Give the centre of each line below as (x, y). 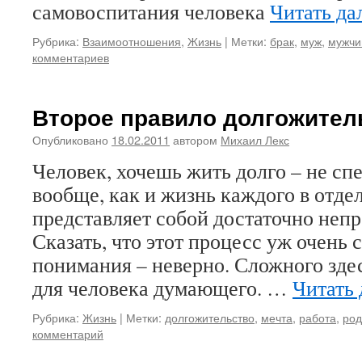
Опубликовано (70, 139)
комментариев (71, 57)
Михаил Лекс (255, 139)
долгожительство (210, 317)
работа (318, 317)
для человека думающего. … (162, 288)
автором (195, 139)
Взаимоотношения (132, 41)
